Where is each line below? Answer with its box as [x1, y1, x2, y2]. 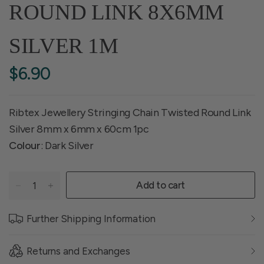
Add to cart [136, 179, 185, 191]
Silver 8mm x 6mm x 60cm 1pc [9, 123, 149, 136]
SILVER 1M [9, 34, 118, 58]
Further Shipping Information [27, 213, 156, 225]
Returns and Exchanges [27, 245, 130, 257]
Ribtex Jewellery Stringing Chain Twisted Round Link [9, 106, 251, 119]
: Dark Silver [40, 139, 94, 152]
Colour [9, 139, 41, 152]
